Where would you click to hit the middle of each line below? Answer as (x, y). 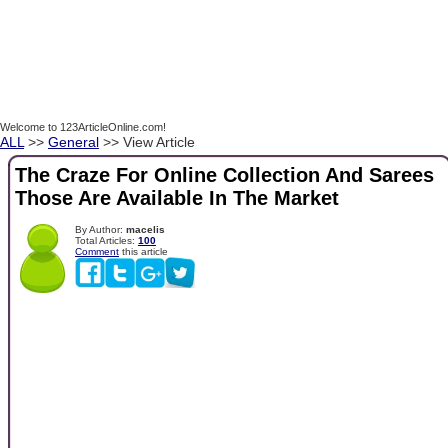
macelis (145, 229)
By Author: (100, 229)
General (73, 142)
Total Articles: (106, 240)
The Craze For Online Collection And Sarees (224, 175)
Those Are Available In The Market (177, 198)
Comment (97, 251)
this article (143, 251)
